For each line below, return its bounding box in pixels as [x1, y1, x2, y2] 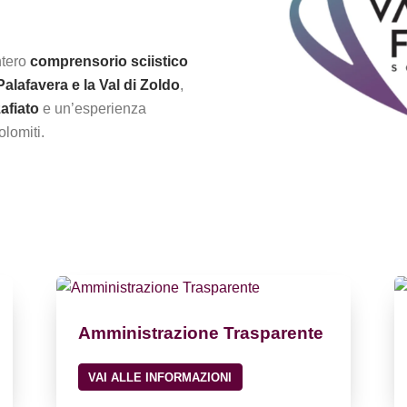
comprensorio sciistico [30, 54, 188, 69]
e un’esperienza [39, 101, 146, 116]
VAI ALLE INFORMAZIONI [88, 370, 233, 384]
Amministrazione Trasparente [78, 323, 323, 342]
